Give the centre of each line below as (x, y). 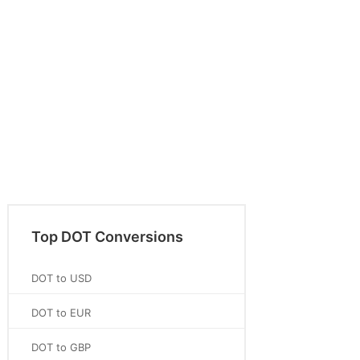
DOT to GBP (61, 347)
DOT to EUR (61, 313)
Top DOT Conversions (107, 237)
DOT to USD (61, 278)
